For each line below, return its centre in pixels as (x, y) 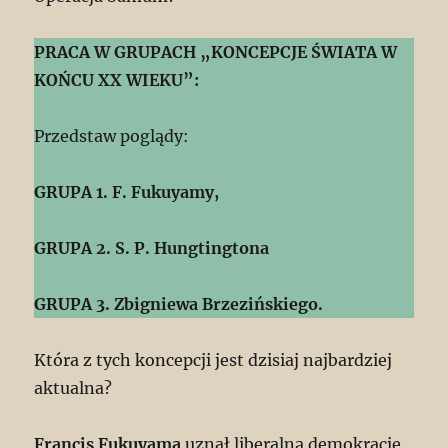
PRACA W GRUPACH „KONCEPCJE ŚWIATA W (216, 52)
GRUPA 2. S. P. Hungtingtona (152, 248)
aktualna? (73, 388)
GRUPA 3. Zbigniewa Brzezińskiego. (179, 304)
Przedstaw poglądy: (112, 136)
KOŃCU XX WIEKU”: (117, 80)
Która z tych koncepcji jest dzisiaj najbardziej (213, 360)
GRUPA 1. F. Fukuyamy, (127, 192)
